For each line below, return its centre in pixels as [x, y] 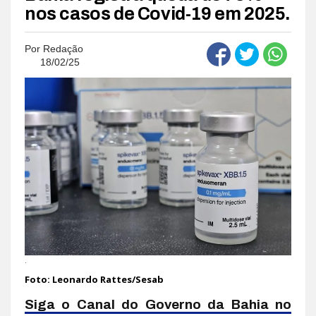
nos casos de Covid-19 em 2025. [158, 13]
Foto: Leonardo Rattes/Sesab [94, 279]
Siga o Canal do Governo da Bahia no [158, 304]
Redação [63, 48]
